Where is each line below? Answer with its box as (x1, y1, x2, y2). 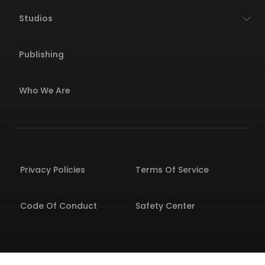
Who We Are (19, 84, 70, 96)
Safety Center (135, 199, 195, 212)
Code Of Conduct (20, 199, 97, 212)
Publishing (19, 48, 64, 60)
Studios (19, 12, 53, 24)
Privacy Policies (20, 163, 85, 176)
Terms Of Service (135, 163, 209, 176)
